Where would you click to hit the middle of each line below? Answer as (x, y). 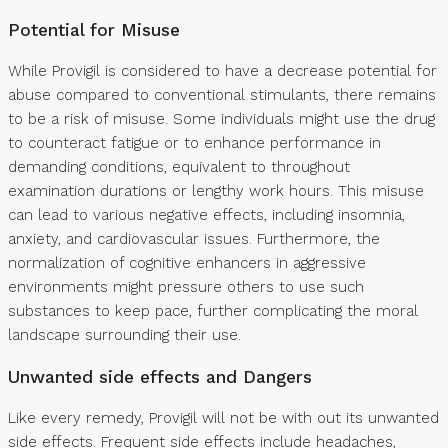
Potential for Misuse (94, 29)
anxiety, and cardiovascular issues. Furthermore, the (194, 239)
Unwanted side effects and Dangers (160, 376)
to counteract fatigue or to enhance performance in (194, 143)
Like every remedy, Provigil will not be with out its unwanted (223, 418)
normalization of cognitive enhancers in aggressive (187, 263)
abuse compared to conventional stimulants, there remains (222, 95)
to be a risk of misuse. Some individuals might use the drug (221, 119)
